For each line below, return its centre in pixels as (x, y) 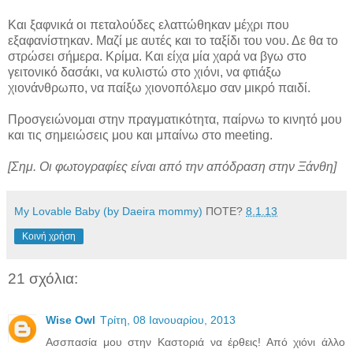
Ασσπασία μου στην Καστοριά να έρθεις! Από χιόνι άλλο (195, 342)
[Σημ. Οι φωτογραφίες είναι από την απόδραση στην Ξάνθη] (172, 167)
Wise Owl (71, 320)
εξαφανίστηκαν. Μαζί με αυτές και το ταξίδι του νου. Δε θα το (173, 41)
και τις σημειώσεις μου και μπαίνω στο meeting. (140, 136)
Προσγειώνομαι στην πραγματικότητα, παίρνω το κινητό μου (175, 120)
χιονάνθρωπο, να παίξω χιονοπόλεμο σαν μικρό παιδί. (159, 88)
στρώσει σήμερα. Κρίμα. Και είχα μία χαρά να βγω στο (157, 57)
